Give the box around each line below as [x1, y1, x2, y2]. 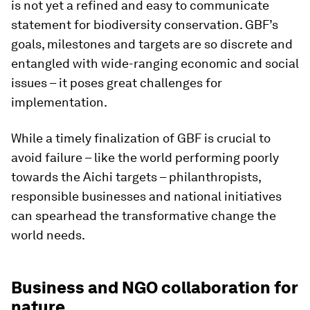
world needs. [11, 228, 85, 242]
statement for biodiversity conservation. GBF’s [11, 17, 278, 32]
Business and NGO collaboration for [11, 277, 298, 298]
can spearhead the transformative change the [11, 208, 276, 223]
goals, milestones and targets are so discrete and [11, 37, 293, 51]
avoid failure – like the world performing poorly [11, 150, 279, 165]
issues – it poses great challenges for [11, 75, 222, 90]
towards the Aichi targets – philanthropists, [11, 170, 261, 184]
